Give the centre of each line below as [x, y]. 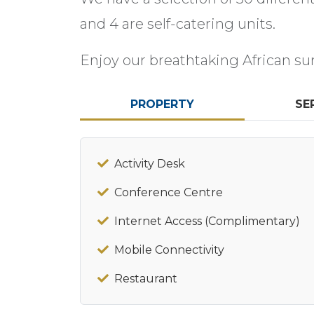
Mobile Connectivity [169, 250]
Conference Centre [169, 192]
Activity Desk [150, 164]
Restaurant [146, 279]
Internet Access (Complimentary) [207, 221]
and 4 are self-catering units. [178, 24]
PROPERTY [162, 104]
